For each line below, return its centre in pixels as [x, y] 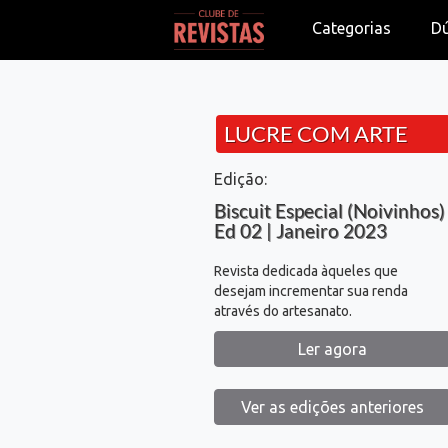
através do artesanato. [282, 311]
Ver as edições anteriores [333, 407]
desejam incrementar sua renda [310, 291]
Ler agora [333, 349]
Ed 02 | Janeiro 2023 [300, 230]
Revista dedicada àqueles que [305, 271]
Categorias [352, 28]
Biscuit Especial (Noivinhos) [329, 210]
